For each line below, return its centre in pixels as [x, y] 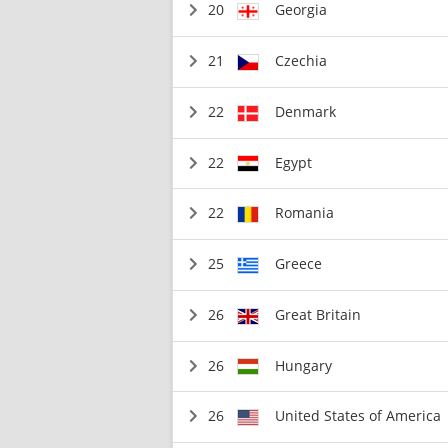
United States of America [358, 416]
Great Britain [318, 314]
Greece [299, 263]
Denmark [306, 111]
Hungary [304, 365]
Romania [305, 213]
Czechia [301, 60]
